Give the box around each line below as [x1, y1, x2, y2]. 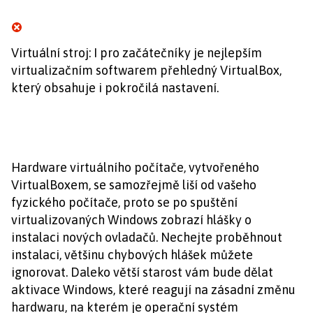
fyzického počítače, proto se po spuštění [11, 195, 238, 210]
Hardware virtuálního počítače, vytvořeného [11, 160, 259, 175]
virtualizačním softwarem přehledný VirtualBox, [11, 63, 282, 78]
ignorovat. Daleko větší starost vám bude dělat [11, 265, 273, 279]
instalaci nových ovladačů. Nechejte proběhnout [11, 230, 282, 245]
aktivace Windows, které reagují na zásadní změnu [11, 282, 296, 297]
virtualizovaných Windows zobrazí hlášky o [11, 212, 252, 227]
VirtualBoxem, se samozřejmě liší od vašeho [11, 177, 256, 192]
